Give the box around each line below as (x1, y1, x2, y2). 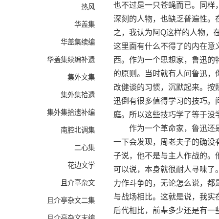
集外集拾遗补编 (47, 109, 95, 116)
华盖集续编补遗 (47, 56, 95, 64)
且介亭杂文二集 (47, 197, 95, 204)
